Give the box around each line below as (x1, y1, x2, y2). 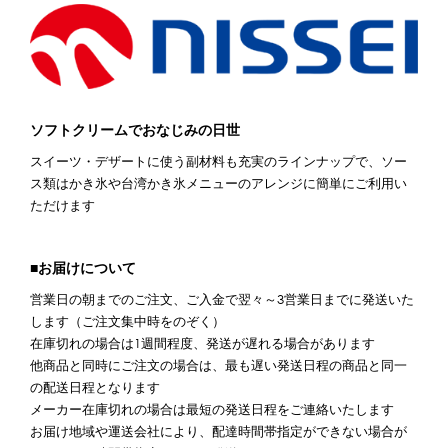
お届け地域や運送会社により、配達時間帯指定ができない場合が (30, 422, 407, 440)
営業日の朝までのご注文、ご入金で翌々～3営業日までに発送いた (30, 290, 414, 308)
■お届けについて (30, 257, 136, 277)
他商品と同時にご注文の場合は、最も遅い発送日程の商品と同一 (30, 356, 407, 374)
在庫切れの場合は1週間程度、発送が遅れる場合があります (30, 334, 375, 352)
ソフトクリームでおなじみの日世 (30, 119, 240, 139)
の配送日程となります (30, 378, 160, 396)
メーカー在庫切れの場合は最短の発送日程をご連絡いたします (30, 400, 394, 418)
